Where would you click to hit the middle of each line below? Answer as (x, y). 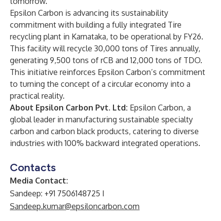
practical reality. (37, 96)
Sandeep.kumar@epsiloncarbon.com (75, 206)
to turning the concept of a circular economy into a (100, 84)
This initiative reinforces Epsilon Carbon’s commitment (108, 72)
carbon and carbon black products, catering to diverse (104, 131)
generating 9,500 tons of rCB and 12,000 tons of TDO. (106, 60)
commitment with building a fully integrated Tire (96, 25)
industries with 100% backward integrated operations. (105, 143)
